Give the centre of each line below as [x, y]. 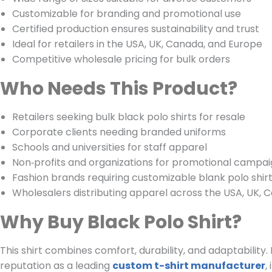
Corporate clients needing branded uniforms [119, 132]
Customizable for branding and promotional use [127, 14]
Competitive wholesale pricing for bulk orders [121, 59]
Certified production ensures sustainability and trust [136, 29]
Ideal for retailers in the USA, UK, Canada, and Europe [137, 44]
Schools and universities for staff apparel [110, 148]
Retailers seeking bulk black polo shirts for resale [129, 117]
